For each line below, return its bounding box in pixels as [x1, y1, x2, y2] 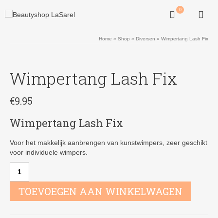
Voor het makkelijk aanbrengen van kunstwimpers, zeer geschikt [10, 139, 207, 146]
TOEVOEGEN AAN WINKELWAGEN [18, 185, 182, 198]
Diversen [136, 36, 155, 41]
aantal [9, 192, 30, 200]
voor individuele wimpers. [10, 148, 88, 156]
